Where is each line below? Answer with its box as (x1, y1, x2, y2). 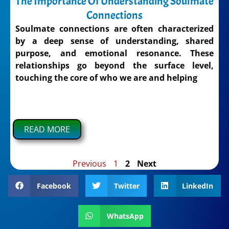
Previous (73, 158, 106, 170)
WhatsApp (106, 211, 144, 221)
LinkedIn (182, 180, 214, 191)
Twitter (113, 180, 140, 191)
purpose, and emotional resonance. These (15, 48, 214, 59)
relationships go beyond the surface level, (15, 60, 214, 72)
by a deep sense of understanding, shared (15, 35, 214, 47)
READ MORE (24, 124, 70, 135)
